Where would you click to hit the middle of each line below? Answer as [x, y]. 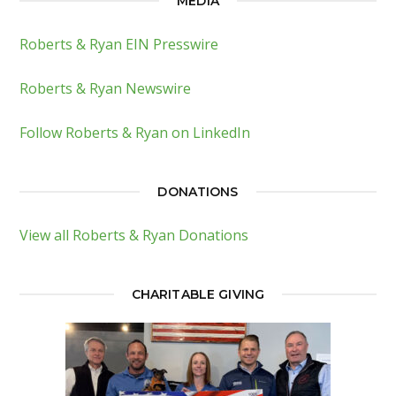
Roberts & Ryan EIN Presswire [119, 44]
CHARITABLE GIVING [198, 294]
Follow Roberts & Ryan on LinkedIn [135, 132]
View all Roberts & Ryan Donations [134, 235]
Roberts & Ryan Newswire [106, 88]
